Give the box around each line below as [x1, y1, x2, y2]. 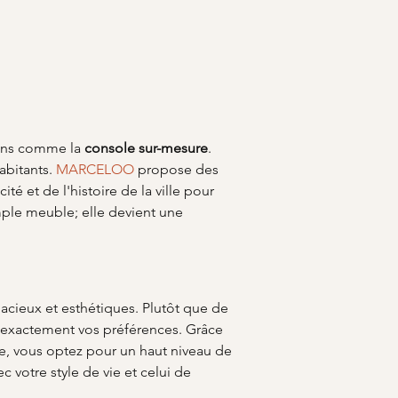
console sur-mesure [84, 139, 208, 156]
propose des [134, 161, 222, 178]
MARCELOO [56, 161, 134, 178]
